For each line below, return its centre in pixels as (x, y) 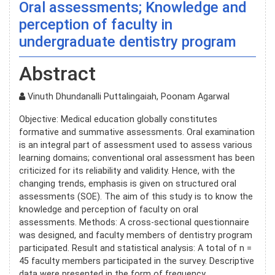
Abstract (57, 73)
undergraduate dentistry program (128, 41)
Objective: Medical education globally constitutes (118, 119)
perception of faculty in (96, 24)
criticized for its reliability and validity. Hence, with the (127, 171)
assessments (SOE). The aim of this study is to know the (136, 196)
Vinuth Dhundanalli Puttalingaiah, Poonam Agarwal (127, 96)
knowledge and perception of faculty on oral (109, 209)
